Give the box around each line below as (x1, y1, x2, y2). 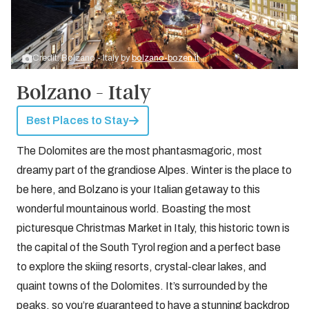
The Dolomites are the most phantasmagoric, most (17, 145, 262, 157)
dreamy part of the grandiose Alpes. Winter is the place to (17, 164, 292, 176)
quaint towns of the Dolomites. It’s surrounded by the (17, 280, 268, 292)
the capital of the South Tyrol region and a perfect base (17, 241, 281, 253)
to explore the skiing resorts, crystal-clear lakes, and (17, 261, 266, 272)
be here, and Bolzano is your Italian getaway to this (17, 183, 260, 195)
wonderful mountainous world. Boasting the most (17, 203, 251, 215)
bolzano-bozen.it (132, 53, 199, 63)
